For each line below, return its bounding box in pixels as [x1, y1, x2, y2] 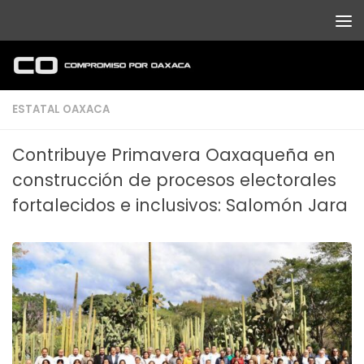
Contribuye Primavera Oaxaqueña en [12, 142, 336, 167]
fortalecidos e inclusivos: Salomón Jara [12, 193, 348, 217]
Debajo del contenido [22, 16, 162, 33]
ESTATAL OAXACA [12, 101, 110, 117]
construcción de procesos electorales [12, 167, 336, 192]
